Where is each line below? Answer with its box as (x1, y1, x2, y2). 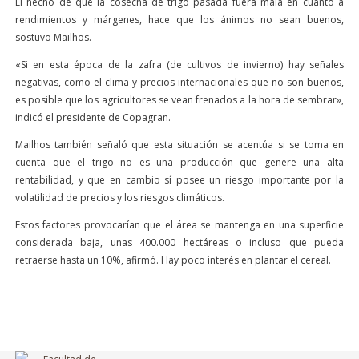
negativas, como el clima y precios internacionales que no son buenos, (15, 75, 344, 89)
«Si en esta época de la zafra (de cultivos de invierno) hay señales (15, 58, 344, 71)
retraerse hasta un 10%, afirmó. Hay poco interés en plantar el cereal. (15, 253, 331, 267)
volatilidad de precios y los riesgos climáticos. (15, 191, 224, 204)
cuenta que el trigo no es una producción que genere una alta (15, 155, 344, 169)
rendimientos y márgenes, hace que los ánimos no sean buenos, (15, 13, 344, 26)
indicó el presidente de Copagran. (15, 111, 171, 124)
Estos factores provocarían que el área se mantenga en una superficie (15, 218, 344, 232)
